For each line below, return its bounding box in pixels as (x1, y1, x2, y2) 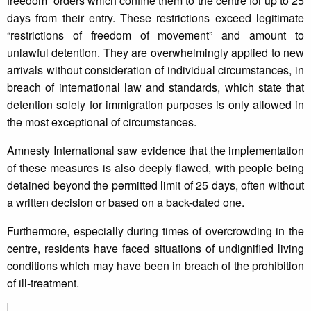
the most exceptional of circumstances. (7, 114, 196, 131)
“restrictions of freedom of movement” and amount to (7, 27, 304, 44)
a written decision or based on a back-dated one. (7, 194, 244, 211)
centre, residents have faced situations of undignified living (7, 240, 304, 257)
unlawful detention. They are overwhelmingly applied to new (7, 44, 304, 61)
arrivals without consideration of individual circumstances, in (7, 62, 304, 78)
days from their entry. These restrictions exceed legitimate (7, 10, 304, 26)
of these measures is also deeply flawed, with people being (7, 160, 304, 176)
